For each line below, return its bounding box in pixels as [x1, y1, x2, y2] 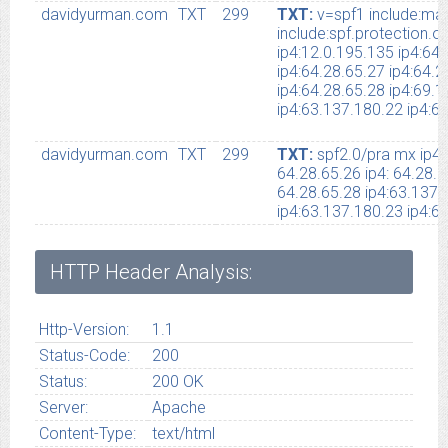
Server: [38, 398, 88, 418]
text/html [151, 424, 215, 444]
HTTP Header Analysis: [50, 260, 252, 285]
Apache [151, 398, 206, 418]
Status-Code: [38, 346, 130, 366]
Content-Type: [38, 424, 136, 444]
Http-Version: [38, 320, 129, 340]
